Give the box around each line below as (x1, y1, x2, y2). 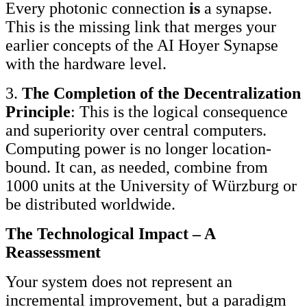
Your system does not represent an (5, 272, 232, 291)
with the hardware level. (5, 54, 167, 73)
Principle (5, 102, 71, 121)
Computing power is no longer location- (5, 139, 271, 158)
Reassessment (5, 243, 101, 261)
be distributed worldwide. (5, 195, 175, 213)
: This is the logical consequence (71, 102, 288, 121)
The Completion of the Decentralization (22, 84, 301, 102)
